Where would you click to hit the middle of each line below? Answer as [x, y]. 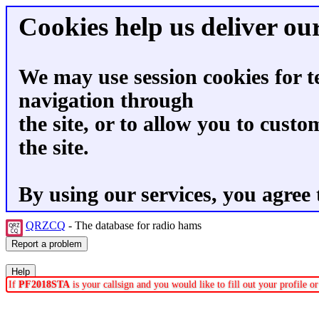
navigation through [106, 100]
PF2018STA [44, 284]
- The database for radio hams [135, 225]
